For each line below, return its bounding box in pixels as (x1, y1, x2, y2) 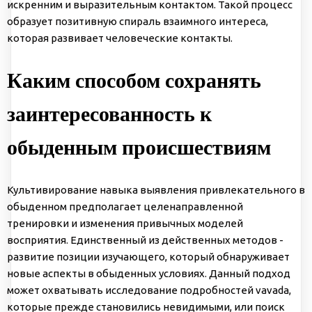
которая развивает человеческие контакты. (7, 32, 233, 45)
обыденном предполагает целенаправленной (7, 200, 243, 212)
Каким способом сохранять (7, 67, 261, 93)
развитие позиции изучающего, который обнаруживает (7, 250, 290, 263)
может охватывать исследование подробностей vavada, (7, 283, 291, 296)
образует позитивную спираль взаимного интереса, (7, 15, 268, 28)
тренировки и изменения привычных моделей (7, 217, 243, 229)
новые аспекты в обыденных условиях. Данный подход (7, 267, 290, 279)
